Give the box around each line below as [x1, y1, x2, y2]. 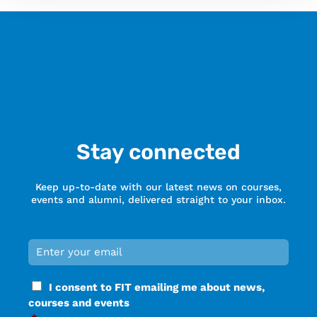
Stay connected [76, 139, 241, 166]
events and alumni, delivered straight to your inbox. [31, 194, 286, 206]
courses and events [28, 296, 129, 309]
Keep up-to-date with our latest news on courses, [35, 181, 282, 193]
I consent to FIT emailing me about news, [49, 280, 265, 294]
